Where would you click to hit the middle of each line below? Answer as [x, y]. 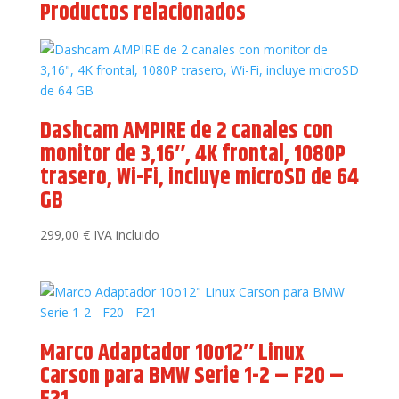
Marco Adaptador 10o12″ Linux [172, 354]
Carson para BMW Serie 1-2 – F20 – [192, 377]
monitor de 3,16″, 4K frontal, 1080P [192, 155]
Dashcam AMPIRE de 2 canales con [186, 131]
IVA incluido [126, 235]
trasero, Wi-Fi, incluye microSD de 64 [199, 178]
